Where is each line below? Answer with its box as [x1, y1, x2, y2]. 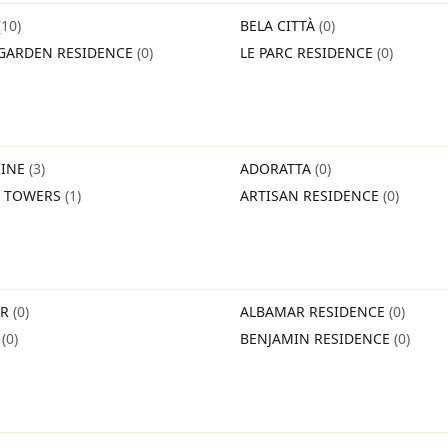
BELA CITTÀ [240, 16, 319, 35]
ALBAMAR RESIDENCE [240, 302, 389, 321]
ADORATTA [240, 159, 315, 178]
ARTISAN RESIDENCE [240, 186, 383, 205]
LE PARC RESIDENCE [240, 43, 377, 62]
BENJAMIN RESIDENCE [240, 329, 394, 348]
